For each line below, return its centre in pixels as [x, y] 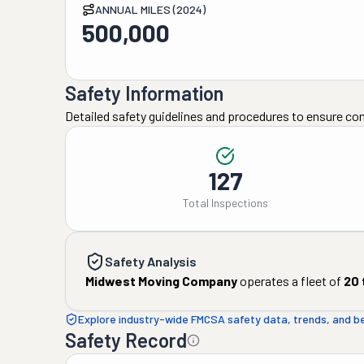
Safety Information [144, 93]
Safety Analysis [151, 261]
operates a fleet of [289, 281]
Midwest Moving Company [161, 281]
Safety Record [126, 340]
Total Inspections [225, 203]
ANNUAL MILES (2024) [150, 9]
